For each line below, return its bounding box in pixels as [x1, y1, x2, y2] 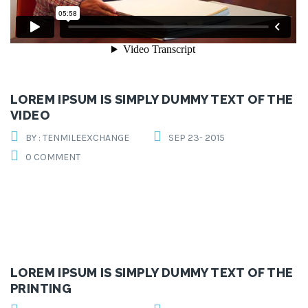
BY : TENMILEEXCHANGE [25, 132, 129, 144]
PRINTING [10, 281, 72, 296]
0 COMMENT [25, 151, 80, 164]
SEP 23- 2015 [168, 132, 225, 144]
